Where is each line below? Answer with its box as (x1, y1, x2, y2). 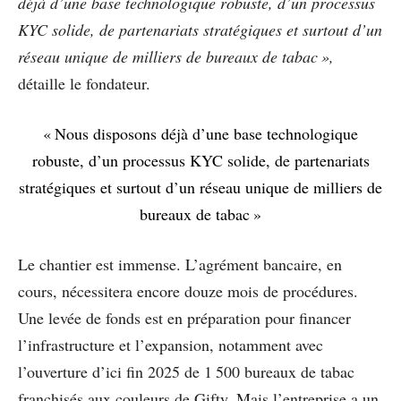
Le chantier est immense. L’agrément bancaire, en (18, 252, 342, 275)
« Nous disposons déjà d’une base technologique (43, 122, 358, 144)
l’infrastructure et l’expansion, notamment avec (18, 333, 323, 355)
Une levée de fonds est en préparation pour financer (18, 306, 351, 328)
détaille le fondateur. (18, 72, 150, 94)
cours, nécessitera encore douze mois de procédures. (18, 279, 358, 302)
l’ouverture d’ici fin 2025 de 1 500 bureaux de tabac (18, 360, 354, 382)
